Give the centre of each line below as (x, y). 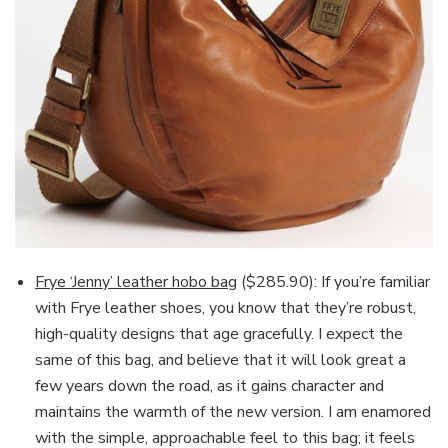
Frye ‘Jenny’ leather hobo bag (136, 282)
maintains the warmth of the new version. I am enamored (233, 412)
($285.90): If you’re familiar (333, 282)
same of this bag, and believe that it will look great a (220, 360)
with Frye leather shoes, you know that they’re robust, (225, 308)
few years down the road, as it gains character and (209, 386)
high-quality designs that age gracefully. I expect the (219, 334)
